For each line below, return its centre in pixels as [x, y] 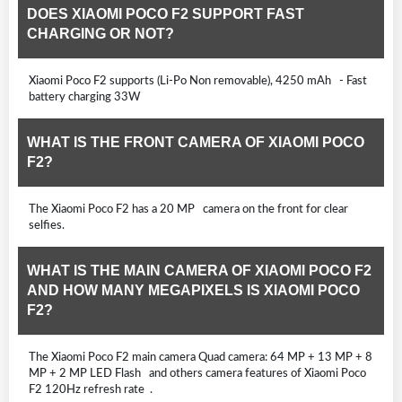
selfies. [47, 225]
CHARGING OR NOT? [100, 33]
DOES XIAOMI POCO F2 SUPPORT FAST [166, 13]
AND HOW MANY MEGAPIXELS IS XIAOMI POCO [193, 290]
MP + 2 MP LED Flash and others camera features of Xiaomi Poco [197, 373]
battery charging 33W [87, 96]
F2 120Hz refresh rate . [91, 389]
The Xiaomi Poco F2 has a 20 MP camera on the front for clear [188, 209]
